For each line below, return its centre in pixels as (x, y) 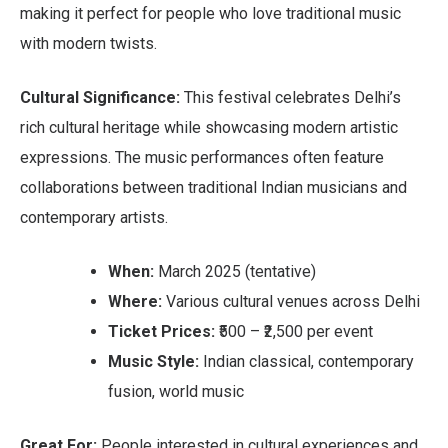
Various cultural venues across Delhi (291, 301)
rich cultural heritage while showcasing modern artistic (209, 127)
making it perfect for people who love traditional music (210, 13)
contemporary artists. (94, 217)
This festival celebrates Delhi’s (290, 97)
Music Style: (153, 361)
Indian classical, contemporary (306, 361)
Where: (135, 301)
